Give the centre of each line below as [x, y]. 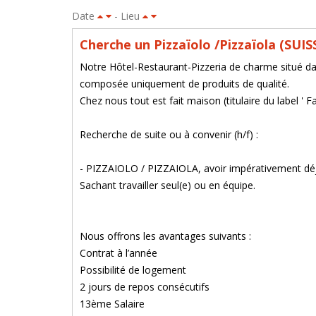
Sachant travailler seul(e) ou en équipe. [168, 185]
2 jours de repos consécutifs [145, 287]
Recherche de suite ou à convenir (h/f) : [169, 134]
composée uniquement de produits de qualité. [184, 84]
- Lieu [127, 16]
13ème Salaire [112, 304]
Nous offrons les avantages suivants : [165, 236]
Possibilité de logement [133, 270]
